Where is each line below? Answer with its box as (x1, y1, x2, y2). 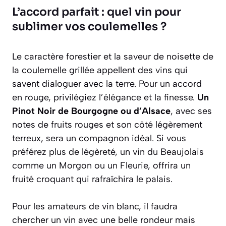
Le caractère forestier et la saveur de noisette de (12, 50, 213, 62)
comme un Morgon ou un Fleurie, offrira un (12, 159, 191, 171)
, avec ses (171, 105, 212, 117)
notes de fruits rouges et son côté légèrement (12, 119, 202, 130)
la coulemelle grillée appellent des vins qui (12, 64, 188, 76)
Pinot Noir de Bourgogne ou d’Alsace (12, 105, 171, 117)
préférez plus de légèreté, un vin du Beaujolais (12, 146, 204, 157)
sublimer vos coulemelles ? (12, 19, 166, 33)
